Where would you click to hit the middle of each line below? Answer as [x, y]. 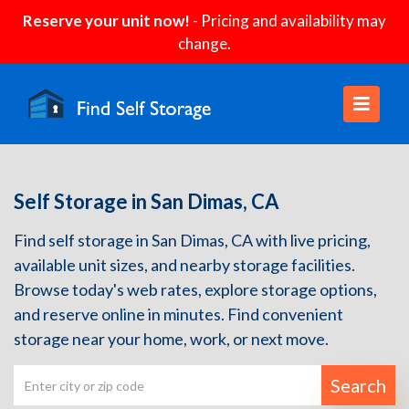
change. [204, 43]
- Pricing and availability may [288, 21]
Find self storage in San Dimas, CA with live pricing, [192, 240]
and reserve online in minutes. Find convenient [178, 314]
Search [358, 385]
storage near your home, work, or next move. [171, 339]
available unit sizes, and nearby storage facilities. [184, 265]
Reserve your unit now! [106, 21]
